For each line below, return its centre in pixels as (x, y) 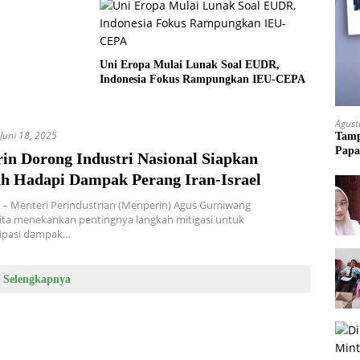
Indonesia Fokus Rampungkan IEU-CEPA (202, 80)
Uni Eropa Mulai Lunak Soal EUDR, (190, 65)
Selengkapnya (37, 280)
